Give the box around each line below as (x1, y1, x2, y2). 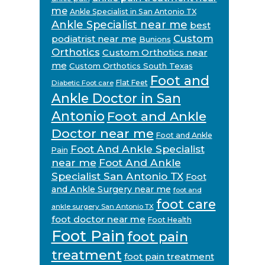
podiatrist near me (51, 33, 137, 45)
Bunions (138, 34, 171, 44)
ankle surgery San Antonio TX (51, 202, 154, 211)
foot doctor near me (51, 214, 146, 225)
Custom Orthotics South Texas (69, 61, 193, 71)
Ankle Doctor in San (51, 91, 181, 106)
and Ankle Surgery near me (51, 184, 171, 195)
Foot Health (147, 215, 192, 225)
